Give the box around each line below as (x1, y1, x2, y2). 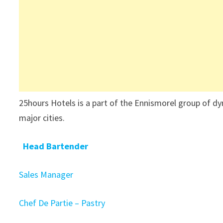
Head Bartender (23, 140, 89, 152)
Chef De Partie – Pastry (19, 197, 106, 209)
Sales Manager (19, 169, 76, 180)
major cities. (19, 112, 67, 123)
